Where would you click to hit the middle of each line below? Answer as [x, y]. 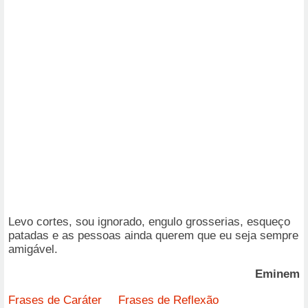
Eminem [277, 274]
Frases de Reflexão [168, 300]
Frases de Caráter [55, 300]
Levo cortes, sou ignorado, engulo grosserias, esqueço [149, 221]
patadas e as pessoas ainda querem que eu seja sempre [153, 235]
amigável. [33, 249]
